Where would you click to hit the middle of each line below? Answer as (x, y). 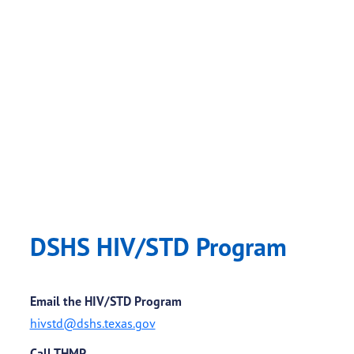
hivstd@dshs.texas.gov (92, 324)
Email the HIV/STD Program (105, 301)
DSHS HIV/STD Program (158, 247)
